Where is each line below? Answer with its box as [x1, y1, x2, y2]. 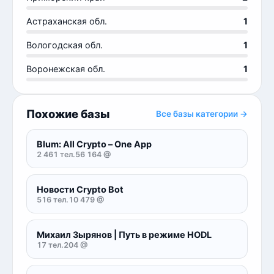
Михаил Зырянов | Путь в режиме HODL [37, 229, 212, 240]
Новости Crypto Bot [37, 184, 124, 194]
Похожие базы [26, 107, 109, 120]
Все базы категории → [156, 109, 248, 119]
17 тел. [37, 240, 64, 250]
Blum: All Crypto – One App [37, 139, 152, 149]
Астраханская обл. [26, 16, 107, 26]
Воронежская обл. [26, 64, 105, 74]
